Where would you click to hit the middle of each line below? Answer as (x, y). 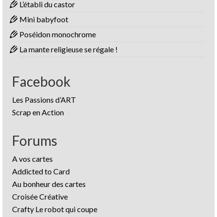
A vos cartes (32, 159)
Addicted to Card (41, 171)
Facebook (41, 81)
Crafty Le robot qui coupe (55, 209)
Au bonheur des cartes (49, 184)
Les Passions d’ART (44, 100)
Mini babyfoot (44, 19)
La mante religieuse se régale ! (69, 49)
